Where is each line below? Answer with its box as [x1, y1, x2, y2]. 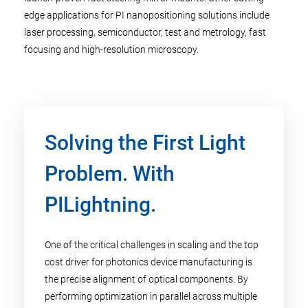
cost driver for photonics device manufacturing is [45, 256, 252, 267]
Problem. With [45, 162, 175, 186]
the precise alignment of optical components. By [45, 274, 248, 285]
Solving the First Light [45, 131, 245, 155]
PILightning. [45, 192, 156, 217]
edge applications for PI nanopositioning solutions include [24, 10, 269, 21]
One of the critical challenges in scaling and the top [45, 239, 258, 250]
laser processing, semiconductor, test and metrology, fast [24, 27, 266, 38]
